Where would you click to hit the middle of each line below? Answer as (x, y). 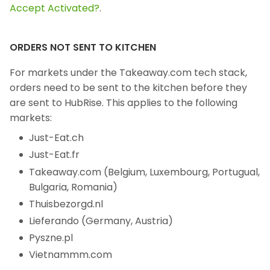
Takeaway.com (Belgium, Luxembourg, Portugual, (144, 172)
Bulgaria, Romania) (73, 187)
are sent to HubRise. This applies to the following (124, 103)
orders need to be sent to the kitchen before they (128, 88)
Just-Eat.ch (56, 138)
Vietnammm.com (71, 255)
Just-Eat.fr (54, 155)
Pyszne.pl (51, 238)
